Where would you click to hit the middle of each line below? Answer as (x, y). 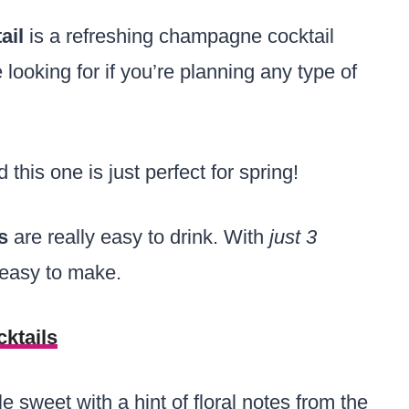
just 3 (293, 237)
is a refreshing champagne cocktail (179, 36)
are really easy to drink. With (142, 237)
